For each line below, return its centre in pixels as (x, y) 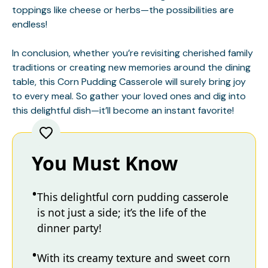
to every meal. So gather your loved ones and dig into (129, 96)
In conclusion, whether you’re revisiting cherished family (133, 53)
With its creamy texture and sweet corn (134, 258)
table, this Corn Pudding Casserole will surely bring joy (129, 81)
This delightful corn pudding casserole (133, 197)
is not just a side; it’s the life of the (122, 212)
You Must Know (105, 163)
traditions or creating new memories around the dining (131, 67)
